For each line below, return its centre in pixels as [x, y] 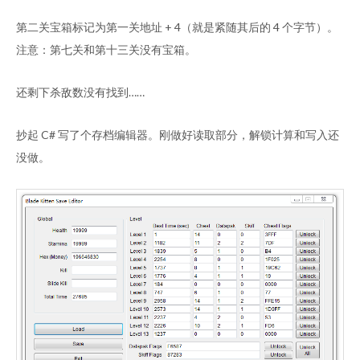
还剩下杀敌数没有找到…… [80, 92]
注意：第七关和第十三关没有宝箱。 [106, 49]
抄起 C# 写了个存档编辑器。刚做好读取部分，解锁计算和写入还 [178, 135]
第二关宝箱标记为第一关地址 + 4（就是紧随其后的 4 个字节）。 [177, 27]
